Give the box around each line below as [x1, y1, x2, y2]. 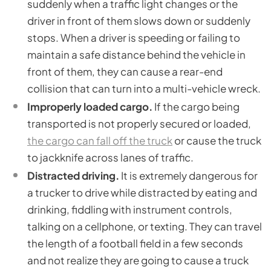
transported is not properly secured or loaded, [27, 117, 251, 131]
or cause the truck [172, 134, 261, 148]
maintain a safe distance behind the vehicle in [27, 48, 246, 62]
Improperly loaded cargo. [27, 100, 152, 114]
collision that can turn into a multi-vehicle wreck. [27, 82, 261, 96]
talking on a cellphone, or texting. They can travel [27, 220, 262, 233]
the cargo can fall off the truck [27, 134, 172, 148]
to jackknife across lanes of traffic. [27, 151, 194, 165]
